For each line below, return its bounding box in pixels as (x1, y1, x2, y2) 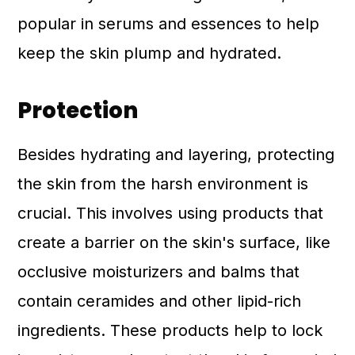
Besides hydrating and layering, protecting (17, 145, 335, 164)
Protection (17, 95, 139, 126)
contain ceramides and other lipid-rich (17, 292, 302, 311)
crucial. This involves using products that (17, 204, 324, 223)
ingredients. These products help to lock (17, 321, 323, 340)
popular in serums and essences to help (17, 14, 320, 33)
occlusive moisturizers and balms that (17, 262, 300, 281)
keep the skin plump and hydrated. (17, 44, 282, 63)
